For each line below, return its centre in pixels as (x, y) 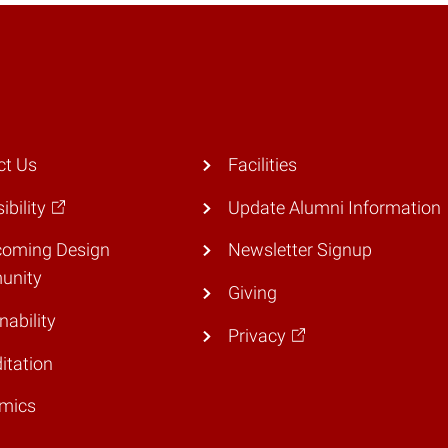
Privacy (256, 335)
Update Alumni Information (334, 207)
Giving (252, 292)
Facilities (262, 165)
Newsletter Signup (299, 250)
